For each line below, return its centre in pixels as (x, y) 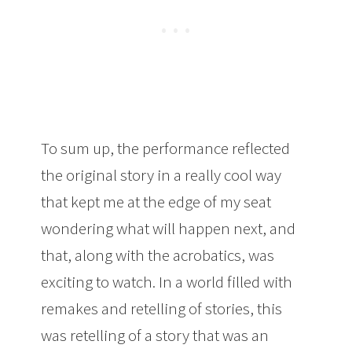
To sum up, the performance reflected (166, 148)
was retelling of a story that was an (155, 335)
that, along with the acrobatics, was (158, 255)
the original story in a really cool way (161, 175)
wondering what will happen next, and (169, 229)
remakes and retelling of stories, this (162, 309)
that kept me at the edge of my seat (156, 202)
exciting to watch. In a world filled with (167, 282)
